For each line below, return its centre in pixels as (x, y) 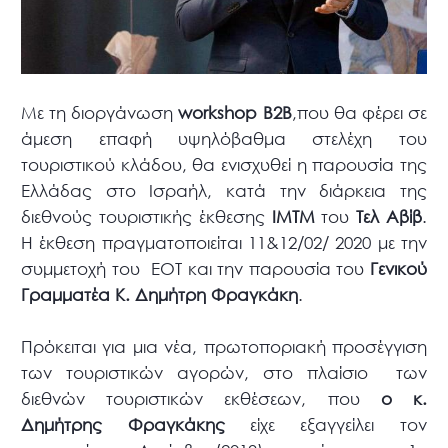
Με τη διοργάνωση (100, 113)
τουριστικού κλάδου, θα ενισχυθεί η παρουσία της (224, 165)
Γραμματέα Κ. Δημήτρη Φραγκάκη (160, 295)
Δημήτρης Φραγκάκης (123, 425)
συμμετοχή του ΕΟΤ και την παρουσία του (195, 269)
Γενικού (398, 269)
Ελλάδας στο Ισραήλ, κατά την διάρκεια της (224, 191)
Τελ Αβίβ (389, 217)
